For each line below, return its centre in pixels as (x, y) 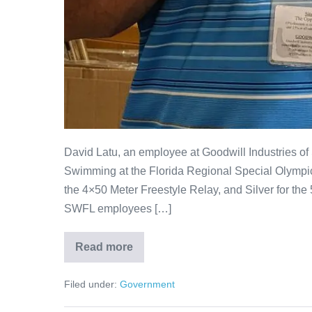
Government (147, 284)
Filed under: (91, 284)
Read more (104, 247)
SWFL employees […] (118, 209)
